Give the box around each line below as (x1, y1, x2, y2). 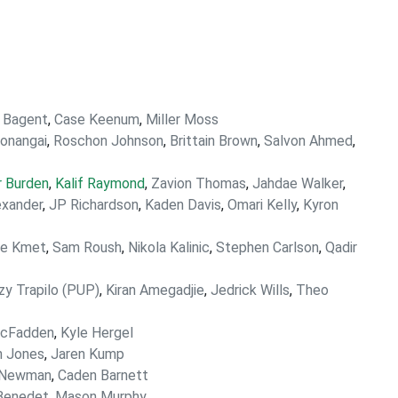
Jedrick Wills (211, 282, 290, 298)
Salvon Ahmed (264, 132, 353, 149)
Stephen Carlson (216, 239, 319, 256)
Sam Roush (52, 239, 122, 256)
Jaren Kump (51, 346, 124, 362)
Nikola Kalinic (128, 239, 210, 256)
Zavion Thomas (151, 175, 246, 192)
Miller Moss (146, 111, 219, 128)
